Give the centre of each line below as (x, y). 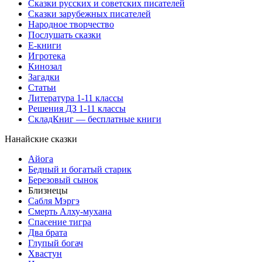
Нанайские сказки (41, 139)
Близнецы (48, 190)
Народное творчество (71, 24)
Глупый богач (56, 243)
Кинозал (45, 66)
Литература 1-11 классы (76, 98)
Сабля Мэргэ (54, 201)
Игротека (47, 56)
